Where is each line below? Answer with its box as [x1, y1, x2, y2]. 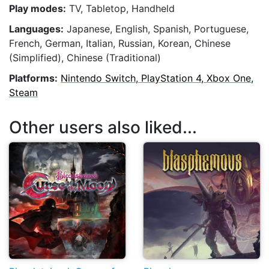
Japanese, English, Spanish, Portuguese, [64, 22, 249, 35]
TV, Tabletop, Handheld [66, 2, 175, 14]
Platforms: [9, 72, 58, 85]
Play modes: [9, 2, 66, 14]
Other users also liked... [9, 116, 197, 138]
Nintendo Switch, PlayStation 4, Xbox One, [61, 72, 253, 85]
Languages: [9, 22, 64, 35]
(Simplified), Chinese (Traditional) [9, 51, 161, 64]
